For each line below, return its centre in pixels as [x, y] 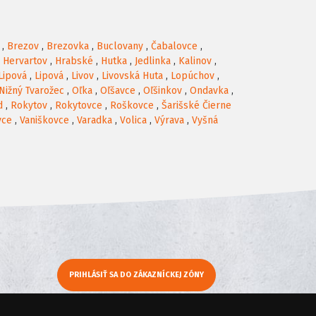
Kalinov [195, 61]
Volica [133, 121]
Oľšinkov [163, 91]
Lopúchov [193, 76]
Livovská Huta [132, 76]
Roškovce [132, 106]
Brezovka [68, 47]
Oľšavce [118, 91]
